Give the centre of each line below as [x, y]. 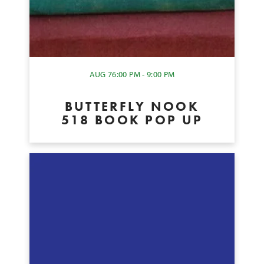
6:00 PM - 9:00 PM [143, 74]
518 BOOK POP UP [132, 120]
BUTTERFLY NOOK [132, 106]
